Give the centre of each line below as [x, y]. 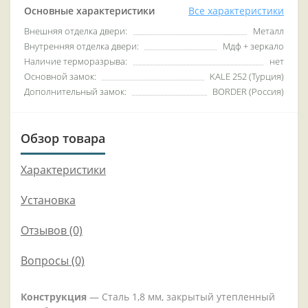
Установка [48, 200]
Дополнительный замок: [75, 92]
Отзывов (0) [52, 231]
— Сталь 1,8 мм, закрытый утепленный [181, 297]
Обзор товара [63, 139]
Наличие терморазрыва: [76, 62]
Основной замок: [60, 77]
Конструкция [54, 297]
